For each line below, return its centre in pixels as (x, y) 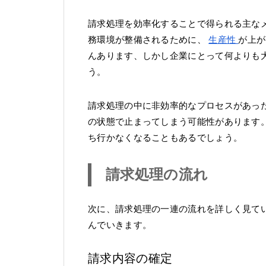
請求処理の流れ (157, 174)
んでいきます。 (120, 225)
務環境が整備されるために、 (148, 40)
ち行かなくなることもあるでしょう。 (165, 138)
